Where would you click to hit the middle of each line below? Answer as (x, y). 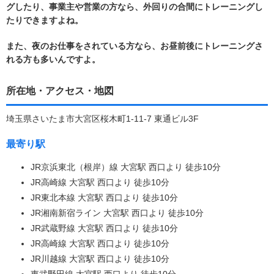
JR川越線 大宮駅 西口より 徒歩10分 (100, 258)
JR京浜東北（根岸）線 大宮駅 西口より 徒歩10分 (126, 167)
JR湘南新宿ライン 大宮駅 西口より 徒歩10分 (117, 213)
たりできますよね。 (45, 20)
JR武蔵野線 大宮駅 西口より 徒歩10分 (104, 228)
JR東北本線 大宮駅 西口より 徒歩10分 (104, 197)
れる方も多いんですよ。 (53, 59)
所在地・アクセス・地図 (60, 91)
